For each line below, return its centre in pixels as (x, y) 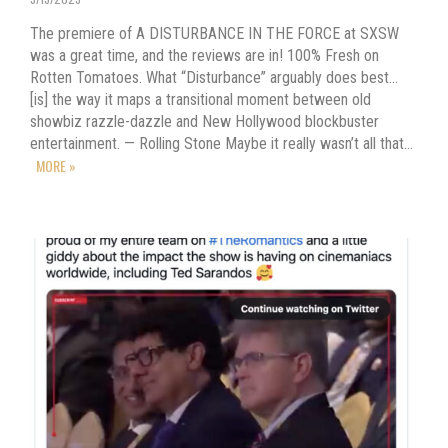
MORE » (56, 166)
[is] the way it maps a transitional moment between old (200, 100)
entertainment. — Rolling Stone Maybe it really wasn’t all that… (221, 144)
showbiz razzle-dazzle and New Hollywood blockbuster (204, 122)
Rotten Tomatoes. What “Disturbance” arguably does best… (214, 78)
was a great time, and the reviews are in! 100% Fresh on (204, 56)
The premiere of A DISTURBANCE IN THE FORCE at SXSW (214, 34)
